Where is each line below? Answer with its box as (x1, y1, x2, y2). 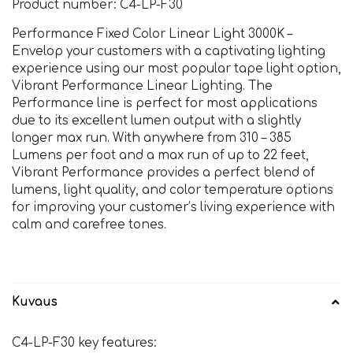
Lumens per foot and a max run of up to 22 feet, (12, 149, 309, 163)
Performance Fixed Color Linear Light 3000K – (12, 28, 292, 42)
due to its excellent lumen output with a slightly (12, 114, 301, 128)
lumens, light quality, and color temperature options (12, 184, 333, 198)
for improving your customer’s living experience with (12, 201, 335, 215)
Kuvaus (12, 295, 58, 310)
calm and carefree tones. (12, 218, 166, 232)
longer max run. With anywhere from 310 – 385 (12, 132, 292, 146)
